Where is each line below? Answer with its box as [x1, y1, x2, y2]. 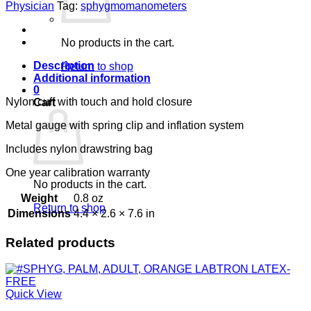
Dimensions [8, 207, 71, 219]
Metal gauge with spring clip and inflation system [6, 119, 244, 131]
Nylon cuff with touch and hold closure [6, 95, 192, 108]
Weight [21, 192, 58, 204]
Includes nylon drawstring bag [6, 142, 153, 155]
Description [33, 59, 94, 72]
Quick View [6, 288, 62, 301]
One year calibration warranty [6, 166, 150, 178]
